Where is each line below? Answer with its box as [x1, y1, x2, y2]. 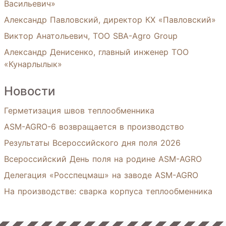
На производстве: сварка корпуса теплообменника [4, 186, 212, 196]
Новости [4, 84, 55, 98]
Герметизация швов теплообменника [4, 105, 154, 116]
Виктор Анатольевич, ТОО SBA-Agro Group [4, 31, 178, 41]
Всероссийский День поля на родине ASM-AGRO [4, 154, 202, 164]
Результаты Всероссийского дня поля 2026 [4, 138, 181, 148]
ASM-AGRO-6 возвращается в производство [4, 122, 184, 132]
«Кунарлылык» [4, 59, 62, 69]
